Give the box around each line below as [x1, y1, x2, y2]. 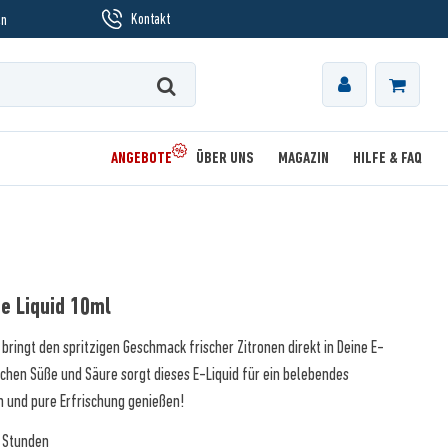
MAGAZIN [278, 149, 329, 167]
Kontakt [131, 10, 170, 27]
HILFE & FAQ [353, 149, 422, 167]
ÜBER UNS [196, 149, 254, 167]
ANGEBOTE [111, 149, 172, 167]
